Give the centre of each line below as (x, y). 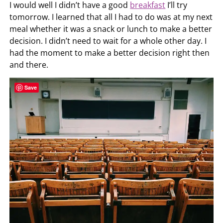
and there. (29, 64)
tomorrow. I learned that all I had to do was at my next (111, 17)
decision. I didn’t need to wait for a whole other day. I (108, 41)
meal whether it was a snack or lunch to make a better (111, 29)
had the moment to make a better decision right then (110, 53)
